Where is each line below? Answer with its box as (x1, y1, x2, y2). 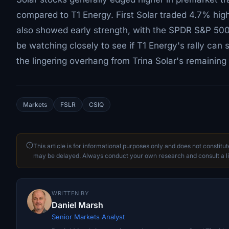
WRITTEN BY (52, 190, 88, 197)
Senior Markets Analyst (52, 213, 125, 221)
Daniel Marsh (52, 200, 103, 210)
